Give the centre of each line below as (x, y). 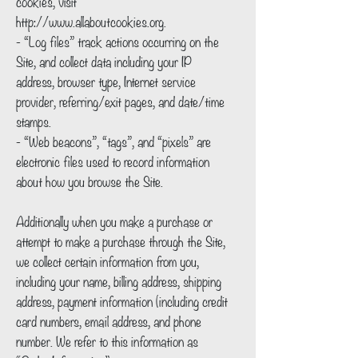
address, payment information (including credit (122, 300)
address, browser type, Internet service (106, 81)
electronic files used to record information (113, 161)
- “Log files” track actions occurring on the (117, 41)
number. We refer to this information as (107, 340)
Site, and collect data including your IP (104, 61)
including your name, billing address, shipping (119, 280)
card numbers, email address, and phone (109, 320)
